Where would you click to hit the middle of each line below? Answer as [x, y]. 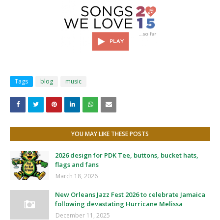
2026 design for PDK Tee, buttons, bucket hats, [127, 155]
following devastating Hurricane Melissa [119, 204]
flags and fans [77, 165]
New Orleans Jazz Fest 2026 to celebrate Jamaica [130, 194]
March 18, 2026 [77, 176]
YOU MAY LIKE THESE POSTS [110, 134]
